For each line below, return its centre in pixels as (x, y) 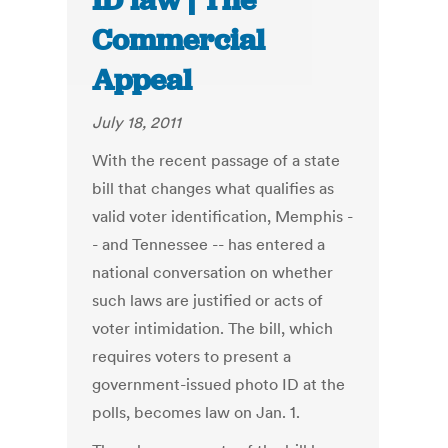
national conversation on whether (213, 272)
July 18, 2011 (137, 122)
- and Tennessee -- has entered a (209, 244)
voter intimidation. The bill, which (213, 328)
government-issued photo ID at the (219, 384)
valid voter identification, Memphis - (223, 216)
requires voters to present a (192, 356)
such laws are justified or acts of (208, 300)
